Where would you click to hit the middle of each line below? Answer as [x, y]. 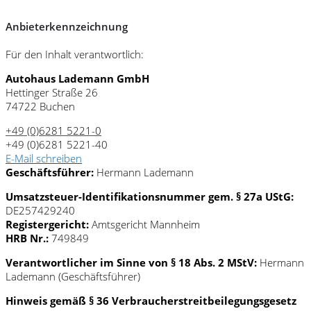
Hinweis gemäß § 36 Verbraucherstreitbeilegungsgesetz [151, 300]
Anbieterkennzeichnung [67, 26]
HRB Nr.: [27, 238]
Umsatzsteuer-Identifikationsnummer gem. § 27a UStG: [150, 196]
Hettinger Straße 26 [52, 92]
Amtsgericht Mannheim [146, 224]
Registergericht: [49, 224]
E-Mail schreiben [44, 158]
